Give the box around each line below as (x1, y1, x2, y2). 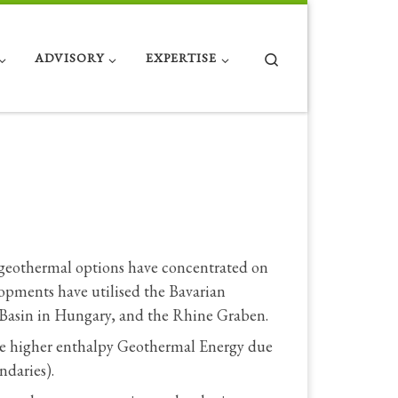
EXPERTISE (145, 50, 217, 67)
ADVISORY (35, 50, 105, 67)
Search (280, 48, 314, 66)
